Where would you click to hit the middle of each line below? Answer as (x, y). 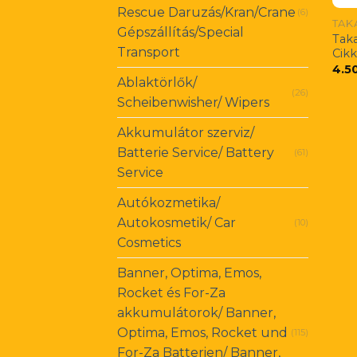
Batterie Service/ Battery (196, 153)
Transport (149, 53)
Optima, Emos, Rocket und (202, 333)
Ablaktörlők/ (157, 83)
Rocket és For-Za (171, 293)
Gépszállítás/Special (180, 33)
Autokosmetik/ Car (177, 223)
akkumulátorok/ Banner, (196, 313)
